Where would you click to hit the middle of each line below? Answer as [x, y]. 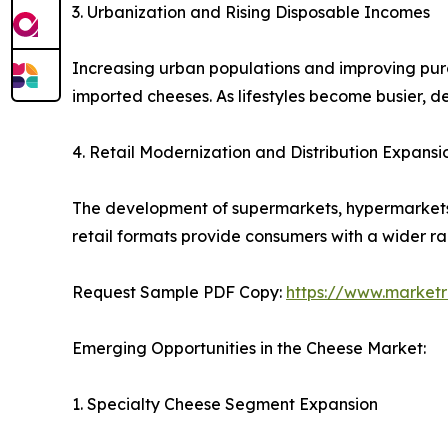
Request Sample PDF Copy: [179, 292]
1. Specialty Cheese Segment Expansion [225, 404]
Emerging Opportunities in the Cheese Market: [249, 348]
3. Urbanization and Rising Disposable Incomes [251, 12]
